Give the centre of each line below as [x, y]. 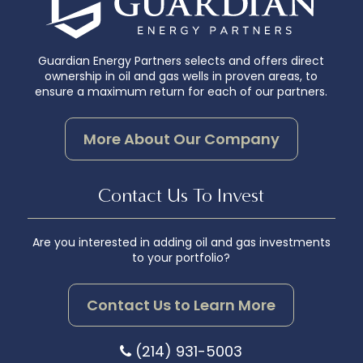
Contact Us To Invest [181, 195]
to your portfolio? [181, 257]
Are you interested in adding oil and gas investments [181, 242]
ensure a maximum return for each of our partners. [181, 92]
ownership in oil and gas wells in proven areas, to [181, 77]
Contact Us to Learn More [181, 305]
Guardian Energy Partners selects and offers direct [181, 61]
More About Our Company [181, 139]
